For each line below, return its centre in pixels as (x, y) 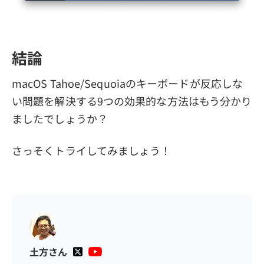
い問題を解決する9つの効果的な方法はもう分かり (132, 101)
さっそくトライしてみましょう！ (92, 151)
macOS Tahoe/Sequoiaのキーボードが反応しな (127, 83)
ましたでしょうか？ (60, 119)
